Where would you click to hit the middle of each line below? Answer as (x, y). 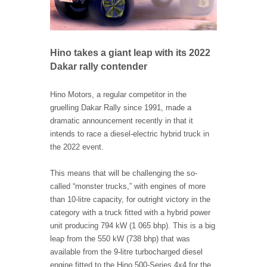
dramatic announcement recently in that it (122, 121)
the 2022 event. (78, 147)
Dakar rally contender (99, 67)
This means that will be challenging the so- (124, 173)
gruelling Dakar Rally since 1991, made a (121, 108)
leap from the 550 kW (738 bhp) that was (120, 239)
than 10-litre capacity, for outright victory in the (130, 200)
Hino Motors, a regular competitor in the (118, 95)
